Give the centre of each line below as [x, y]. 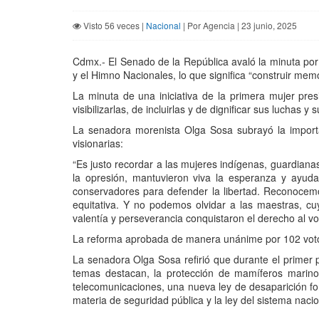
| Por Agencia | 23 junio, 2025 [239, 26]
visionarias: [98, 143]
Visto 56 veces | [114, 26]
